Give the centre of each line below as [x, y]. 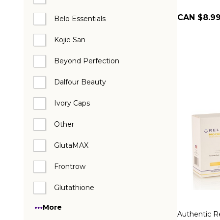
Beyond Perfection [87, 61]
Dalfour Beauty [80, 82]
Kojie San [70, 40]
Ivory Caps [72, 103]
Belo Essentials [80, 19]
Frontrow [70, 166]
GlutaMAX [71, 145]
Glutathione [74, 188]
